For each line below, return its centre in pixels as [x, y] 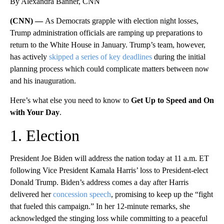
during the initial [179, 56]
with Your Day [35, 112]
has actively [29, 56]
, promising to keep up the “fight [162, 194]
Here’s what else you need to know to [70, 100]
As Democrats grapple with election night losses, [122, 20]
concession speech [82, 194]
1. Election [45, 135]
